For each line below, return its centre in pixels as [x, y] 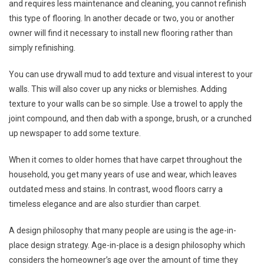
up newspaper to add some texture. [75, 133]
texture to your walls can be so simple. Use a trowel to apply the [126, 103]
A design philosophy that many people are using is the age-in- [123, 230]
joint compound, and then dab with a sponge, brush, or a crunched [130, 118]
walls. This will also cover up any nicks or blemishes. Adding [118, 89]
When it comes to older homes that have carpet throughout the [126, 159]
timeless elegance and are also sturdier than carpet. [105, 204]
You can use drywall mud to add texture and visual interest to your [131, 74]
